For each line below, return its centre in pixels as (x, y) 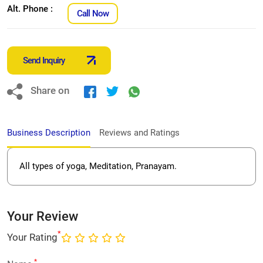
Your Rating (32, 237)
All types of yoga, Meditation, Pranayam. (98, 166)
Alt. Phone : (30, 9)
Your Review (43, 216)
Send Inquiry (44, 60)
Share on (50, 91)
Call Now (93, 13)
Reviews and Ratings (139, 132)
